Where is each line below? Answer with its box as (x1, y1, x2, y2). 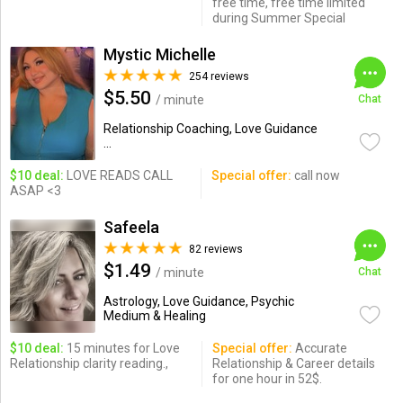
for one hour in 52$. (211, 372, 322, 386)
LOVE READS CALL (63, 168, 173, 183)
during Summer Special (211, 11, 345, 25)
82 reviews (188, 243, 243, 255)
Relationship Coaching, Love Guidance (103, 121, 318, 136)
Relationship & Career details (211, 356, 375, 371)
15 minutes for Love (63, 341, 180, 355)
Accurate (291, 341, 347, 355)
